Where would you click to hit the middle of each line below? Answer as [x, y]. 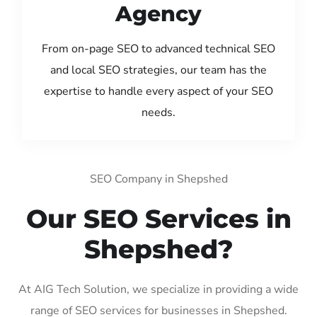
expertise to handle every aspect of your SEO [158, 91]
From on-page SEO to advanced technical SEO [158, 48]
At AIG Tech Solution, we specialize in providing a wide [158, 289]
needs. [158, 112]
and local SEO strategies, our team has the [158, 70]
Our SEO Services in [158, 218]
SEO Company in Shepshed [158, 179]
